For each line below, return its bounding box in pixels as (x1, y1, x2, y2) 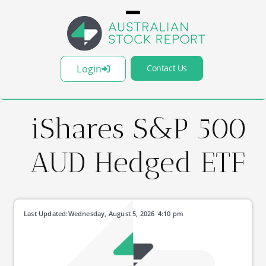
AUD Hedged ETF (30, 145, 246, 179)
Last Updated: (24, 209, 68, 218)
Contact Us (147, 62, 187, 74)
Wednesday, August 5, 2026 (68, 209, 155, 218)
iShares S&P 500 (30, 112, 248, 145)
